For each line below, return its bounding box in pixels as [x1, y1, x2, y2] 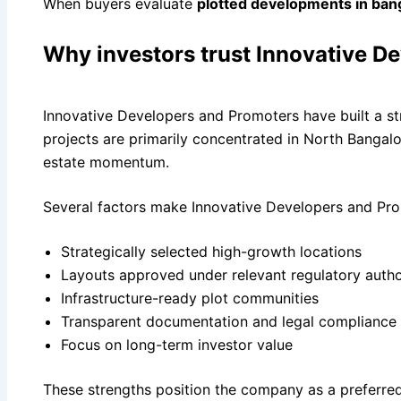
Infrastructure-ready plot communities [61, 288, 319, 307]
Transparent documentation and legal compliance [61, 311, 397, 330]
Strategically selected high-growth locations [61, 242, 362, 260]
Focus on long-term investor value [61, 335, 293, 354]
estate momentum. [43, 152, 169, 171]
